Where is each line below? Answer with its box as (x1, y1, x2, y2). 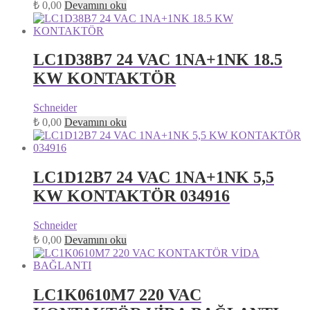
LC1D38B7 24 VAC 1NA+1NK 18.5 (33, 51, 282, 69)
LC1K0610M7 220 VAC (33, 286, 201, 304)
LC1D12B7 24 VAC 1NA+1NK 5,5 (33, 168, 274, 187)
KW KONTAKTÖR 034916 (33, 187, 230, 206)
